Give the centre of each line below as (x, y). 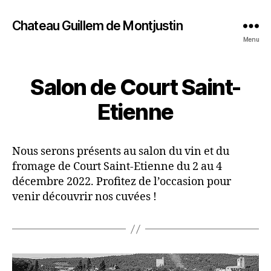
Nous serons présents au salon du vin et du (121, 152)
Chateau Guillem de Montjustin (97, 25)
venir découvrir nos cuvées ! (84, 197)
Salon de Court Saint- (135, 87)
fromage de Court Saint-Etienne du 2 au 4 (117, 167)
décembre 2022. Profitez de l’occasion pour (122, 182)
